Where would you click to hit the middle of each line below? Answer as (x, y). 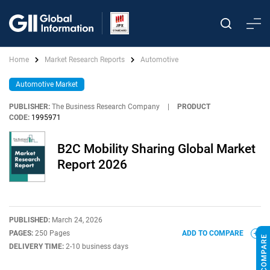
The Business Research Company (106, 107)
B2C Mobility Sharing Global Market (156, 149)
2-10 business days (97, 246)
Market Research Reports (85, 60)
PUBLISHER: (30, 107)
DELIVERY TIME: (37, 246)
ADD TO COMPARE (214, 233)
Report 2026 (92, 165)
